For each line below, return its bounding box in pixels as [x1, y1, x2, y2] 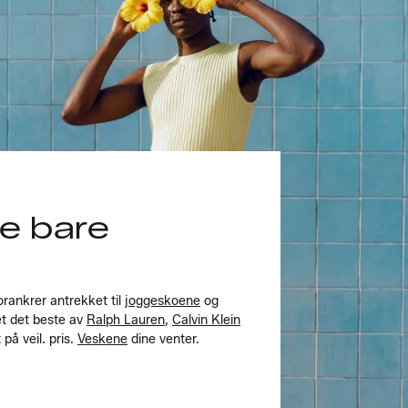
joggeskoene [125, 292, 200, 309]
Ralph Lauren [87, 311, 165, 328]
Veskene [77, 331, 127, 347]
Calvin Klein [172, 311, 240, 328]
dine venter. [127, 331, 199, 347]
